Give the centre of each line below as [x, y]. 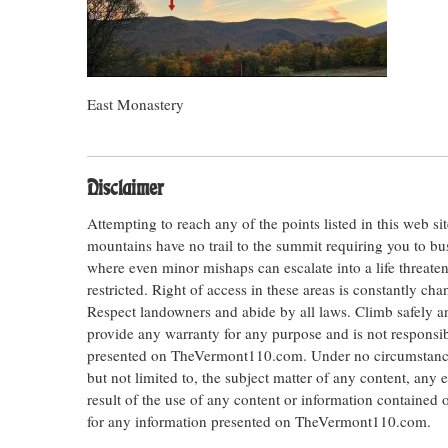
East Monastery [135, 104]
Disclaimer [125, 188]
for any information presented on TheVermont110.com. [259, 421]
